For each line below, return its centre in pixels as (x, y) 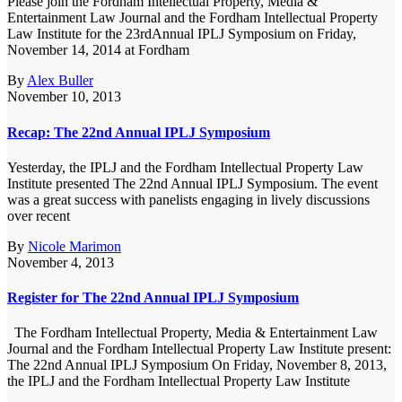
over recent (39, 215)
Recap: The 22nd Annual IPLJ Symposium (139, 132)
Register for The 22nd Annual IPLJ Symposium (153, 298)
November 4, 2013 (61, 262)
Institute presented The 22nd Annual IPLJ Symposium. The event (192, 183)
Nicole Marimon (74, 246)
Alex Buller (60, 81)
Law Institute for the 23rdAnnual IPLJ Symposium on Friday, (182, 34)
